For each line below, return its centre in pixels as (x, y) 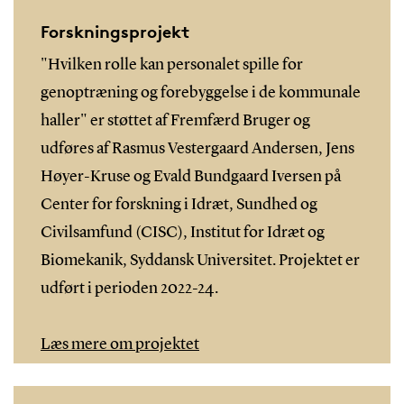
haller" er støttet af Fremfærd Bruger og (175, 121)
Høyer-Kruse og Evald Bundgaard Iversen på (190, 177)
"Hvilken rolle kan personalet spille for (171, 65)
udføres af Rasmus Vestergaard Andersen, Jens (197, 149)
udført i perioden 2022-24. (129, 289)
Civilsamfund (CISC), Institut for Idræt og (182, 233)
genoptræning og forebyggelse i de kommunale (200, 93)
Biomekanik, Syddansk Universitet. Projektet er (200, 261)
